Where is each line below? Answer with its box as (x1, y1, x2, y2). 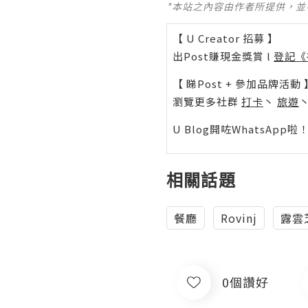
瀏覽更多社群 (173, 93, 241, 109)
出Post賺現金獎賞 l (173, 48, 274, 63)
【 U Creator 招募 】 (173, 30, 278, 45)
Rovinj (221, 209, 257, 226)
